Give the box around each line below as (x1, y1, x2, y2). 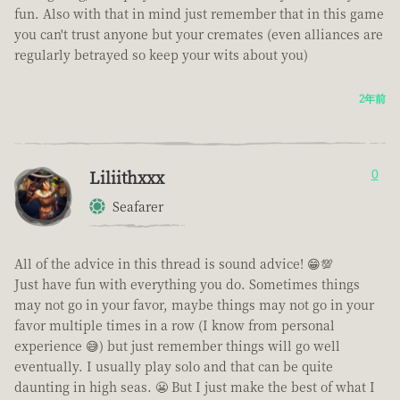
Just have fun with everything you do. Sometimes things (14, 275, 360, 294)
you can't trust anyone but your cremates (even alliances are (14, 25, 383, 44)
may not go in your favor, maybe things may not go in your (14, 296, 374, 314)
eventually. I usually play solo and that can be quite (14, 357, 333, 376)
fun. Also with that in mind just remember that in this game (14, 4, 384, 23)
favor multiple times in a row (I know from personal (14, 316, 335, 335)
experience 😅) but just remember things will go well (14, 337, 340, 355)
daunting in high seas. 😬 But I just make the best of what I (14, 378, 375, 396)
